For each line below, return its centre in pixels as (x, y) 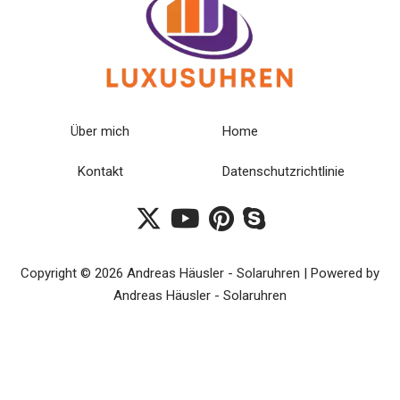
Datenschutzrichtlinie (283, 171)
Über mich (100, 131)
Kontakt (100, 171)
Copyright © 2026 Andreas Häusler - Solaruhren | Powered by (200, 273)
